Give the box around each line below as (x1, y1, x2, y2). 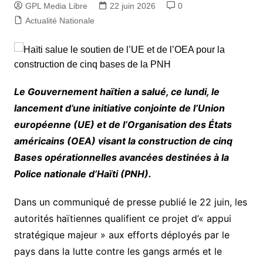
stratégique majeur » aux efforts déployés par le (14, 229, 230, 241)
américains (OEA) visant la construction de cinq (14, 135, 232, 147)
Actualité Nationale (25, 16, 95, 26)
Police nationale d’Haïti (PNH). (14, 168, 151, 180)
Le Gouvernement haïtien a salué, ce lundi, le (14, 86, 220, 98)
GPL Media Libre (25, 1, 87, 11)
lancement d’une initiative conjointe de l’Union (14, 102, 225, 114)
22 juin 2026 (109, 1, 156, 11)
